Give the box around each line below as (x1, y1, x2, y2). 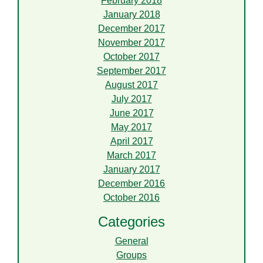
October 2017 (103, 52, 160, 62)
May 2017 (111, 122, 152, 133)
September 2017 (97, 66, 166, 76)
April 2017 (110, 136, 153, 147)
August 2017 (105, 80, 158, 90)
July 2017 (111, 94, 152, 104)
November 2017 (98, 38, 165, 48)
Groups (116, 250, 147, 261)
